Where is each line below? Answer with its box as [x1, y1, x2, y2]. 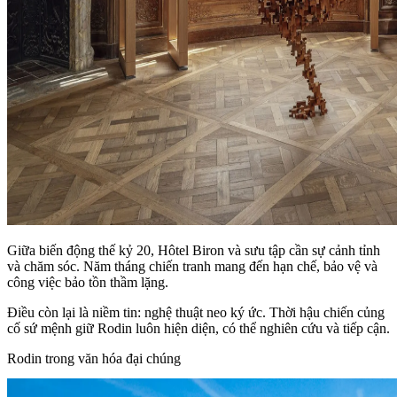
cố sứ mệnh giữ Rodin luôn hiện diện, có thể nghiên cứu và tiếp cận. [7, 320, 390, 336]
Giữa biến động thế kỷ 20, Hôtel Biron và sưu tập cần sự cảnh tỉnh [7, 242, 380, 258]
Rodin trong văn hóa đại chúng [7, 350, 181, 366]
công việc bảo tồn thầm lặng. [7, 274, 168, 290]
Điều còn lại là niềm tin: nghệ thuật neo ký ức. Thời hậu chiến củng [7, 304, 385, 320]
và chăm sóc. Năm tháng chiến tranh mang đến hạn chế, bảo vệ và [7, 258, 378, 274]
